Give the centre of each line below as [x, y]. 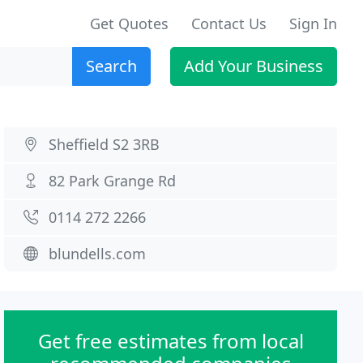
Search [111, 66]
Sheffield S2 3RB [105, 144]
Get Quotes [129, 23]
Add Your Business [254, 66]
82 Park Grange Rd [113, 181]
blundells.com [98, 254]
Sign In [313, 23]
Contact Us [229, 23]
